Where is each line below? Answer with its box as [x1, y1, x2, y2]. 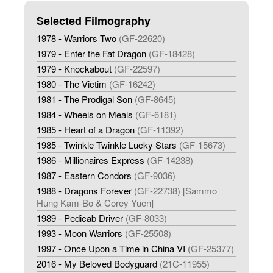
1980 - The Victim [37, 77, 107, 91]
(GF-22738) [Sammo [134, 184, 217, 197]
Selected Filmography [37, 13, 151, 29]
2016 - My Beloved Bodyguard [37, 257, 157, 271]
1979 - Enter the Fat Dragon [37, 47, 146, 60]
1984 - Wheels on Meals [37, 108, 133, 121]
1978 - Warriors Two [37, 32, 116, 45]
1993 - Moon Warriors [37, 227, 122, 240]
